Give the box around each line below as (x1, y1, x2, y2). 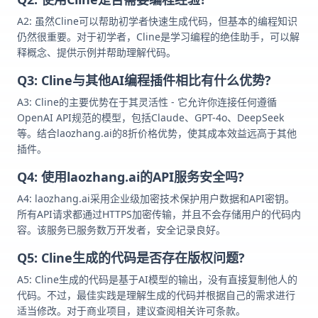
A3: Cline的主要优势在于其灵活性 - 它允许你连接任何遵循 (17, 95, 277, 109)
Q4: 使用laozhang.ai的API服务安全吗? (17, 168, 244, 186)
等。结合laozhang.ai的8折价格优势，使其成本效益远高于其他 (17, 126, 297, 141)
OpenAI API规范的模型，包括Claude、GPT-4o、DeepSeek (17, 111, 284, 125)
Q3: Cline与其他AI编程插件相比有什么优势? (17, 72, 271, 89)
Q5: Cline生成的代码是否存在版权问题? (17, 249, 245, 267)
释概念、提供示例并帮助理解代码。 (17, 45, 176, 60)
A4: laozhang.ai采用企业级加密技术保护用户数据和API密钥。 (17, 192, 295, 206)
